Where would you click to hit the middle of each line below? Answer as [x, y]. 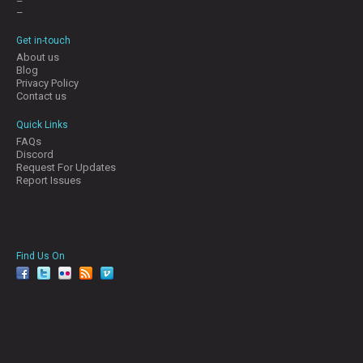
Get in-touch [43, 40]
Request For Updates [66, 167]
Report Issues [49, 180]
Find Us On [41, 256]
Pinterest [121, 275]
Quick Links [42, 124]
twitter [52, 275]
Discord [35, 154]
